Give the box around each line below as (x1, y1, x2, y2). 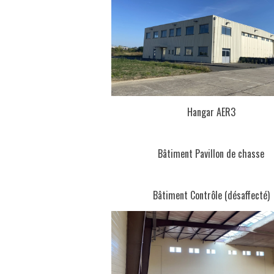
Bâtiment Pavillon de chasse (158, 146, 265, 161)
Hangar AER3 (187, 105, 235, 120)
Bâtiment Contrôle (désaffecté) (152, 188, 270, 203)
